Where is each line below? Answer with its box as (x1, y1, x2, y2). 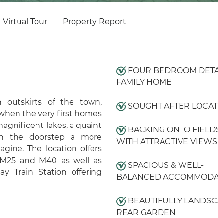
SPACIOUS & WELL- (126, 161, 204, 170)
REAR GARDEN (116, 208, 176, 217)
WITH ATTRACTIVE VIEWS (116, 137, 217, 146)
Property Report (63, 17, 126, 26)
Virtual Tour (3, 17, 47, 26)
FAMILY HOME (116, 77, 172, 87)
